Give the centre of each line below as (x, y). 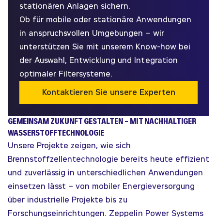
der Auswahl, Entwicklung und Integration (99, 60)
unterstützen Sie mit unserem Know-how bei (105, 46)
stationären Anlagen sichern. (75, 6)
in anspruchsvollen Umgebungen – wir (92, 33)
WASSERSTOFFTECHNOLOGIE (56, 133)
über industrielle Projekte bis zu (68, 200)
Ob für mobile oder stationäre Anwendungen (105, 19)
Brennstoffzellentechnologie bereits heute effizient (108, 159)
